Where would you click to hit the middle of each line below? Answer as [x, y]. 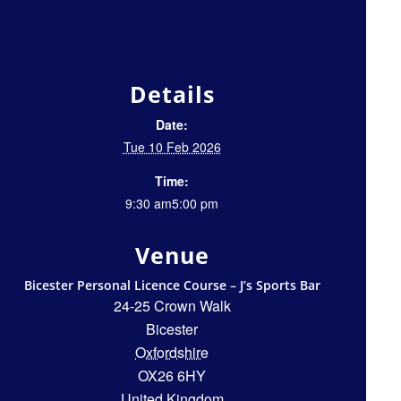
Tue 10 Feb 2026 [172, 147]
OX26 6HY [172, 376]
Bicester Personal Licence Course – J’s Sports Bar [172, 286]
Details [172, 94]
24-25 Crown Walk [172, 306]
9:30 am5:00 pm [172, 204]
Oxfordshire [172, 353]
